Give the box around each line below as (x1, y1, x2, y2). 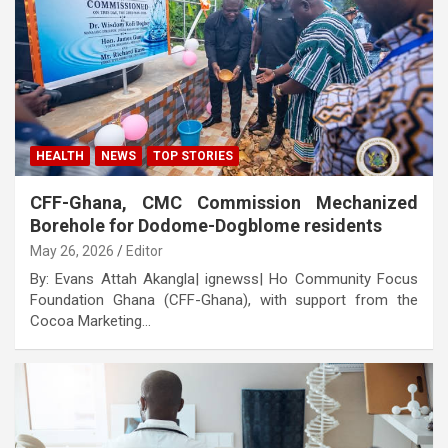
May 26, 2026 (30, 242, 114, 259)
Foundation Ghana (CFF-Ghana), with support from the (30, 290, 418, 309)
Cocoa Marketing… (30, 311, 151, 330)
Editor (126, 242, 163, 259)
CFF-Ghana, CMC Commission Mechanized (30, 191, 418, 213)
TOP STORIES (153, 148, 233, 163)
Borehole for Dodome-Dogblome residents (30, 214, 382, 236)
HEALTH (36, 148, 84, 163)
